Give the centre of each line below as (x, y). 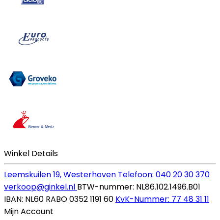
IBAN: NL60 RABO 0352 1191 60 (60, 199)
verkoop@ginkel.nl (41, 187)
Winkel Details (31, 153)
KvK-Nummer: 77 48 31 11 (162, 199)
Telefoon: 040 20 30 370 (164, 174)
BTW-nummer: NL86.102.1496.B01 (139, 187)
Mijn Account (29, 211)
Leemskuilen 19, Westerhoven (61, 174)
